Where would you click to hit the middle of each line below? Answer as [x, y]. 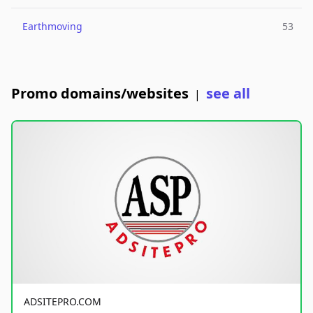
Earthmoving [52, 26]
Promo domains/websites [100, 93]
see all [228, 93]
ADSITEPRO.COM [63, 301]
